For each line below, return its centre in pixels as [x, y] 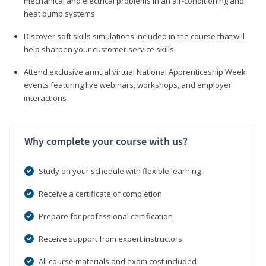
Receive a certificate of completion [100, 193]
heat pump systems [59, 13]
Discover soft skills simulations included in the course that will [134, 36]
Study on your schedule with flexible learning [120, 171]
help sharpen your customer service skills [99, 49]
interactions [45, 98]
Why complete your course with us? [106, 141]
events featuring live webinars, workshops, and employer [128, 85]
